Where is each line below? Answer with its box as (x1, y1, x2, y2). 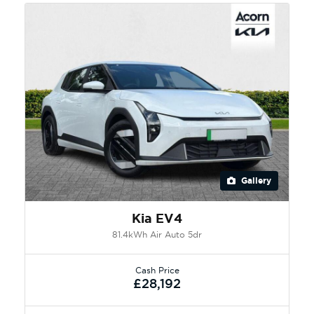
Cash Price (135, 264, 179, 275)
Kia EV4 (132, 210, 182, 227)
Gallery (238, 175, 271, 186)
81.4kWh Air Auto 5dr (112, 228, 202, 240)
